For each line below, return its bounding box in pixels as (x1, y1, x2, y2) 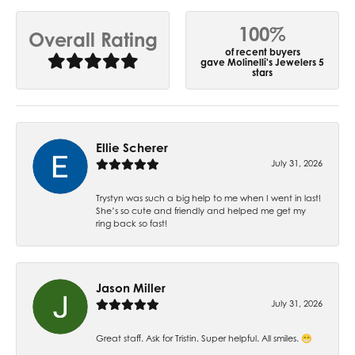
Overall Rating (28, 28, 158, 52)
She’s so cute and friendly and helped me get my (96, 204, 306, 216)
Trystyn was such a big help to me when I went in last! (96, 192, 321, 204)
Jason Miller (96, 280, 166, 296)
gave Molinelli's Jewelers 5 (200, 55, 324, 68)
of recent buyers (224, 45, 300, 58)
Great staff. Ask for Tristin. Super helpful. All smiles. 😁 (96, 332, 312, 344)
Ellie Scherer (96, 139, 168, 155)
